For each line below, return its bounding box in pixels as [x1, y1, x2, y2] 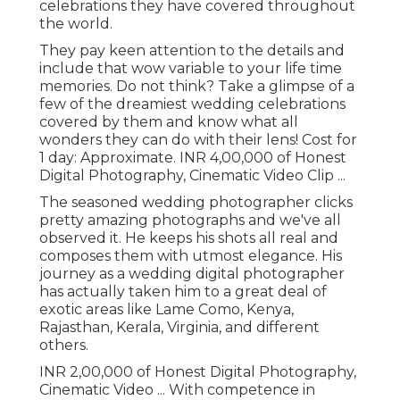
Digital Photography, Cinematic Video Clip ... [39, 167, 346, 185]
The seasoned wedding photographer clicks [39, 194, 353, 212]
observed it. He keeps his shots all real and [39, 229, 338, 247]
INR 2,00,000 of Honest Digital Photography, [39, 363, 356, 381]
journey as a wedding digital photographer [39, 265, 345, 283]
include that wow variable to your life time [39, 60, 342, 78]
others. [39, 337, 88, 354]
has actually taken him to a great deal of [39, 283, 327, 301]
